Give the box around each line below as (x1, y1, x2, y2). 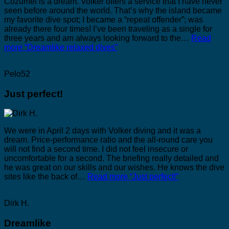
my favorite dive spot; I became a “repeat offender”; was (4, 15, 203, 24)
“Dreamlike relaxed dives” (22, 42, 118, 52)
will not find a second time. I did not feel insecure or (4, 145, 188, 154)
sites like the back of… (4, 172, 87, 181)
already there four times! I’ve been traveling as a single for (4, 24, 212, 33)
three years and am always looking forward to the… (4, 33, 191, 42)
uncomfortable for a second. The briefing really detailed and (4, 154, 219, 163)
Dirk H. (4, 199, 29, 208)
